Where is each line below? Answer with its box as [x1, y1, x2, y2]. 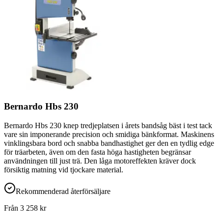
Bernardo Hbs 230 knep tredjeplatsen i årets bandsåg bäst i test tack [4, 121, 212, 130]
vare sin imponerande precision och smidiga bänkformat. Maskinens [4, 130, 214, 138]
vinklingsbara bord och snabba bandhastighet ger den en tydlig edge [4, 139, 214, 147]
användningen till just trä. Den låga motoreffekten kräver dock [4, 157, 196, 165]
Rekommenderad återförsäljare [16, 187, 110, 195]
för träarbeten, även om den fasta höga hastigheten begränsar [4, 148, 191, 156]
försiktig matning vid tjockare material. [4, 165, 123, 174]
